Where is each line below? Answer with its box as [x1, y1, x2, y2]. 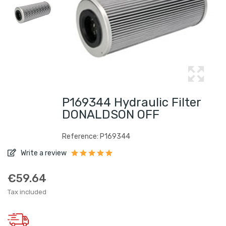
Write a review [19, 149, 67, 157]
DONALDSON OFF [62, 107, 159, 122]
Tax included [8, 188, 46, 196]
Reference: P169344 [62, 132, 130, 141]
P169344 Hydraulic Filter [62, 95, 201, 109]
